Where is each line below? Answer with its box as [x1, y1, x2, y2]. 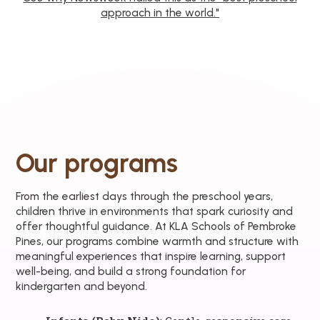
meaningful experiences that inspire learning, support [16, 249, 286, 263]
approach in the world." [101, 5, 219, 19]
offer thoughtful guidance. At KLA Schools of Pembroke [16, 219, 297, 233]
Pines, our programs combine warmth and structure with [16, 234, 299, 248]
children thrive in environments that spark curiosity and [16, 204, 294, 218]
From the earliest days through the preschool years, [16, 189, 274, 203]
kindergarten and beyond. [16, 279, 148, 293]
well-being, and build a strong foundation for [16, 264, 246, 278]
